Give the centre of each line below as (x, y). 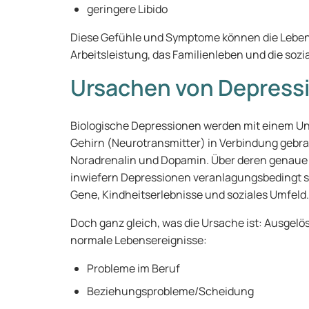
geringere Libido (127, 9)
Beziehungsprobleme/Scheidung (170, 291)
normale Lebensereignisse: (139, 240)
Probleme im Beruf (133, 268)
